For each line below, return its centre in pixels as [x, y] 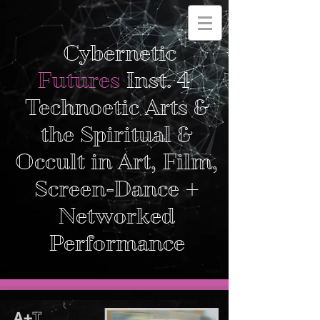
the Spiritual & [116, 135]
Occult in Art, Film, [116, 162]
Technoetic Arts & [116, 107]
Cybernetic [116, 53]
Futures [79, 80]
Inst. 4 [158, 80]
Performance [116, 243]
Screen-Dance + [116, 189]
